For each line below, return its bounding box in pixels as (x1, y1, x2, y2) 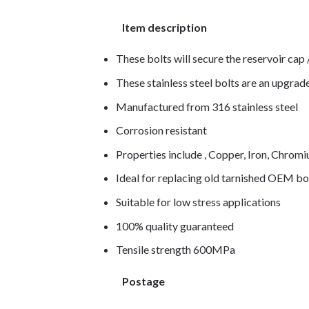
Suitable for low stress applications (115, 195, 281, 208)
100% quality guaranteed (115, 219, 234, 232)
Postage (122, 274, 165, 288)
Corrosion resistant (115, 123, 207, 137)
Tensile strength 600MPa (115, 243, 235, 257)
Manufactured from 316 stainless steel (115, 99, 298, 113)
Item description (122, 20, 207, 34)
